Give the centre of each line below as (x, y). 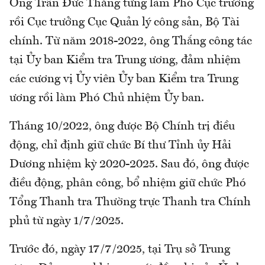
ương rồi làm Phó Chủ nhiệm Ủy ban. (107, 98)
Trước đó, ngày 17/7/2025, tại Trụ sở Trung (120, 249)
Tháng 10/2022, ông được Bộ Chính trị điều (122, 126)
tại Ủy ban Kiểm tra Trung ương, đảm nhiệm (125, 60)
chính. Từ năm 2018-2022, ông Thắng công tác (131, 41)
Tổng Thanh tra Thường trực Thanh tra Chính (130, 202)
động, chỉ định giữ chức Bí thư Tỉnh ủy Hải (120, 145)
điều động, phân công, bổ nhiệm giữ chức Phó (128, 183)
